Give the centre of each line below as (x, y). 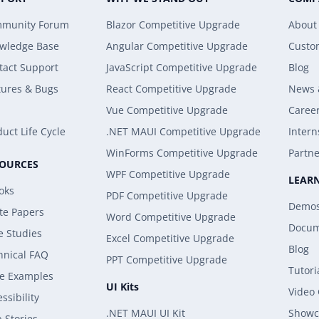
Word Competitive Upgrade (171, 217)
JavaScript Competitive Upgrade (182, 67)
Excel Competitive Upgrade (171, 238)
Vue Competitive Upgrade (167, 110)
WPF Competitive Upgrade (168, 174)
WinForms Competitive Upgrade (182, 153)
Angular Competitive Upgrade (177, 46)
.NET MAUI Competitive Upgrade (184, 131)
